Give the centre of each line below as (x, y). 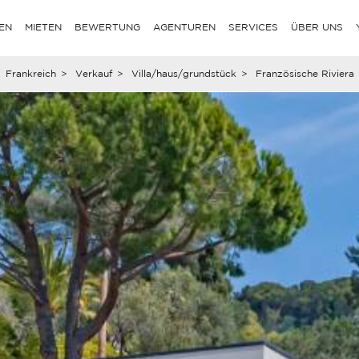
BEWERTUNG (108, 27)
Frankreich (30, 73)
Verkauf (93, 73)
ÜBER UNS (317, 27)
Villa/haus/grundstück (184, 73)
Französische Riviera (305, 73)
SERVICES (254, 27)
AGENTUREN (185, 27)
